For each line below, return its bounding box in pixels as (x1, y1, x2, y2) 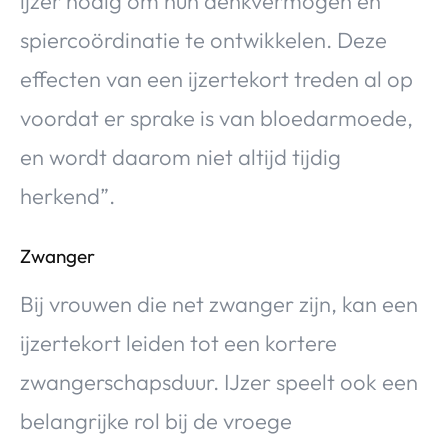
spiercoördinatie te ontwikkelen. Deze (20, 25, 387, 54)
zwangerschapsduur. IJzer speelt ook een (20, 367, 418, 396)
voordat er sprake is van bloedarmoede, (20, 103, 413, 132)
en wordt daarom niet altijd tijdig (20, 142, 341, 171)
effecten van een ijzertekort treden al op (20, 64, 413, 93)
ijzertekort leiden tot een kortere (20, 328, 337, 357)
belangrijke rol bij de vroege (20, 406, 292, 435)
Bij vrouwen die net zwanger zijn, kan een (20, 289, 418, 318)
